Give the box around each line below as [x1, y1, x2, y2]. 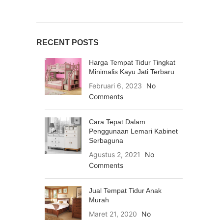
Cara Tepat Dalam [89, 118, 145, 126]
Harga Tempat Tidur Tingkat [89, 58, 175, 66]
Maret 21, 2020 [89, 210, 137, 218]
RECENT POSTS [36, 38, 99, 47]
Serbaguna [89, 137, 123, 144]
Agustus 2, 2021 [89, 150, 140, 159]
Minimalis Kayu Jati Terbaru [89, 68, 174, 76]
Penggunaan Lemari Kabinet [89, 127, 178, 135]
